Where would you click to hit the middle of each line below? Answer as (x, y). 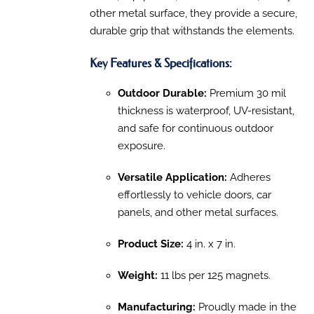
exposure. (141, 146)
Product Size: (150, 244)
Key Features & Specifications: (161, 62)
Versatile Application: (172, 178)
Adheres (248, 178)
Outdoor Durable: (162, 94)
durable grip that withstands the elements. (192, 31)
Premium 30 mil (246, 94)
